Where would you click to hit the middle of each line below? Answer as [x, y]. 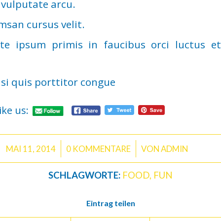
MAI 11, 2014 [31, 149]
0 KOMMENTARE [99, 149]
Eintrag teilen [110, 203]
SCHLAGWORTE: [84, 175]
